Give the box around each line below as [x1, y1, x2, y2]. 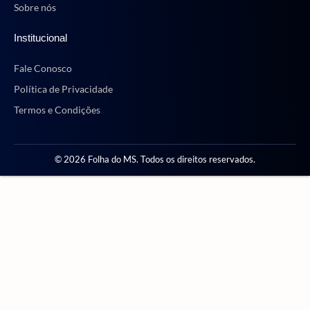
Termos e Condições [14, 103, 100, 116]
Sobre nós [14, 1, 56, 14]
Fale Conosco [14, 62, 72, 74]
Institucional [14, 32, 67, 44]
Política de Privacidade [14, 82, 113, 95]
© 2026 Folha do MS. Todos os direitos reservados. [55, 153, 255, 165]
